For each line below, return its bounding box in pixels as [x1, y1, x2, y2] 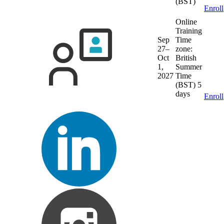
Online [175, 17, 197, 26]
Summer [175, 62, 202, 71]
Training [175, 26, 202, 35]
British [175, 53, 196, 62]
